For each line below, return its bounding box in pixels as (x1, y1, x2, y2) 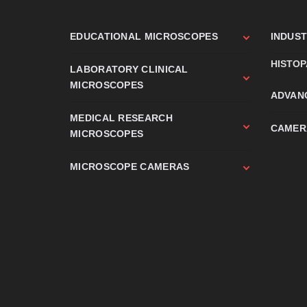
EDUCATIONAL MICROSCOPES (70, 30, 218, 42)
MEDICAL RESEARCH (70, 112, 173, 123)
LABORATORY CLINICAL (70, 63, 188, 75)
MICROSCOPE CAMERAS (70, 160, 190, 172)
